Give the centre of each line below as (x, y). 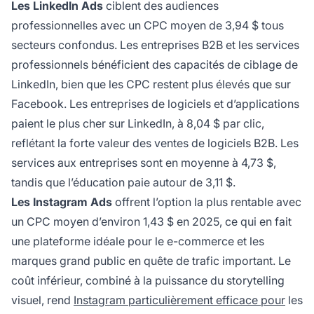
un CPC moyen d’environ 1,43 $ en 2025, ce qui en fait (151, 222)
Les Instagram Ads (62, 202)
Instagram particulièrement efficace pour (179, 300)
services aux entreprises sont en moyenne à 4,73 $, (144, 163)
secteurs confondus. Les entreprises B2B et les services (155, 45)
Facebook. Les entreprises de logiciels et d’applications (155, 104)
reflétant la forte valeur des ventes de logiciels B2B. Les (155, 143)
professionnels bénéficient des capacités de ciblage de (155, 65)
